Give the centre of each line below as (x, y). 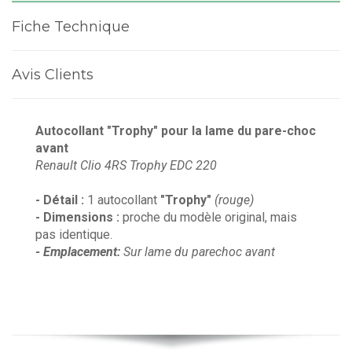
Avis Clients (53, 74)
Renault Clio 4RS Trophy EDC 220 (126, 165)
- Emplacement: (78, 251)
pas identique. (74, 234)
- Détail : (60, 200)
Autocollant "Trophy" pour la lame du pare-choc (176, 130)
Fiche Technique (75, 26)
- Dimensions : (77, 217)
